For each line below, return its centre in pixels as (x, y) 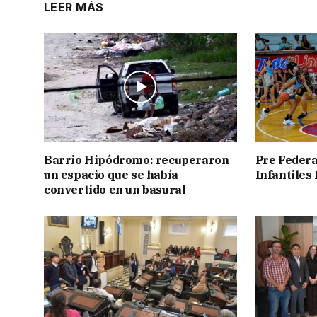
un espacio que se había (111, 174)
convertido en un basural (115, 189)
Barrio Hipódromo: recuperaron (137, 160)
